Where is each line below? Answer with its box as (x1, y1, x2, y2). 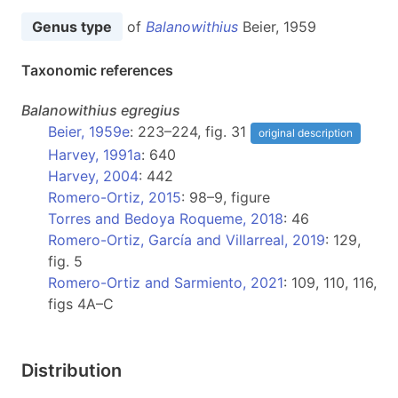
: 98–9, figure (181, 188, 270, 206)
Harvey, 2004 (48, 167, 139, 185)
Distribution (21, 360, 122, 381)
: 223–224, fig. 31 (130, 123, 251, 140)
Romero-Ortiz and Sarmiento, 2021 (48, 274, 283, 291)
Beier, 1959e (48, 123, 130, 140)
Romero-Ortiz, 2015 (48, 188, 181, 206)
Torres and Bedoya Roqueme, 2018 (48, 210, 283, 227)
